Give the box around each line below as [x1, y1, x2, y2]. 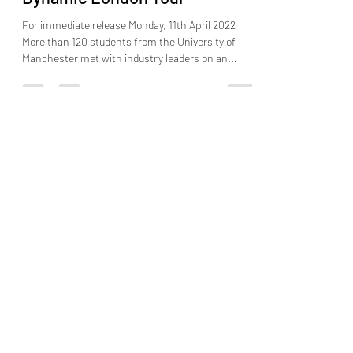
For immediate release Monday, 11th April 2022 [22, 60, 236, 74]
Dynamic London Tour [22, 28, 185, 50]
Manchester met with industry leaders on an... [22, 93, 237, 107]
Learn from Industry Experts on [22, 5, 255, 26]
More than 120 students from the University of [22, 76, 236, 91]
